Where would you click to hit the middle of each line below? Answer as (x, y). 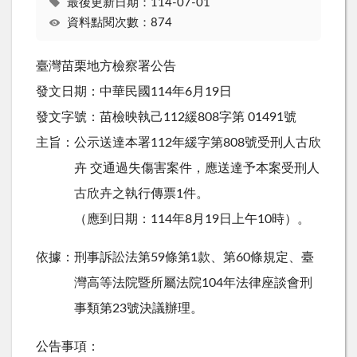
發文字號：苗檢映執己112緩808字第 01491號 (166, 117)
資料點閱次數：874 (119, 23)
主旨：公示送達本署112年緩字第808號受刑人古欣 (178, 142)
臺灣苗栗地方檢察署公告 (106, 66)
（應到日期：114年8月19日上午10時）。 (192, 219)
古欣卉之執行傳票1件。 (141, 193)
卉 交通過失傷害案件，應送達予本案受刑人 (197, 168)
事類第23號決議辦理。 (139, 308)
